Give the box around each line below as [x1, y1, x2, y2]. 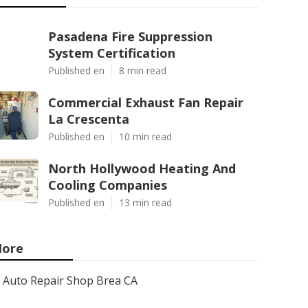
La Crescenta [48, 111, 129, 127]
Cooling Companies [48, 177, 167, 193]
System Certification [48, 45, 175, 61]
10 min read [119, 130, 172, 143]
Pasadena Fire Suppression [48, 28, 212, 45]
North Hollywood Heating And [48, 160, 236, 177]
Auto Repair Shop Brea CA [3, 273, 137, 288]
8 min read [119, 64, 166, 77]
